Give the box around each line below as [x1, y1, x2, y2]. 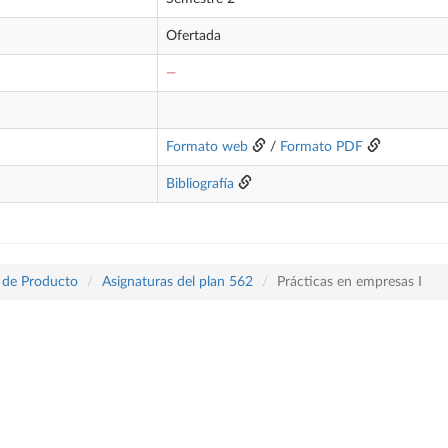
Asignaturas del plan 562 [102, 275, 253, 289]
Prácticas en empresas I [277, 275, 422, 289]
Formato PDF [280, 140, 363, 154]
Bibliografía [166, 177, 234, 191]
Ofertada [166, 29, 221, 43]
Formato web [166, 140, 248, 154]
